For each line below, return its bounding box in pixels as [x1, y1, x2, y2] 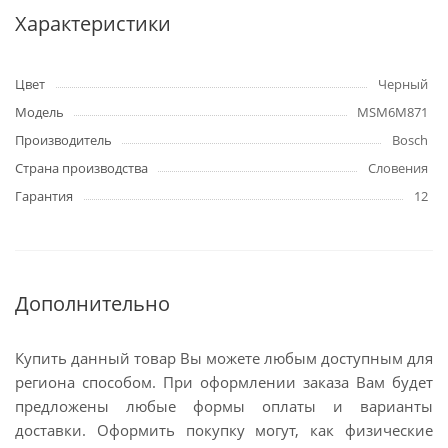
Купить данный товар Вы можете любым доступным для [15, 348, 433, 368]
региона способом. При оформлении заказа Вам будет [15, 372, 433, 392]
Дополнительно [15, 290, 170, 317]
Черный [378, 75, 428, 93]
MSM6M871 [357, 103, 428, 121]
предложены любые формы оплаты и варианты [15, 396, 433, 416]
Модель [15, 103, 64, 121]
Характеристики [15, 10, 171, 37]
